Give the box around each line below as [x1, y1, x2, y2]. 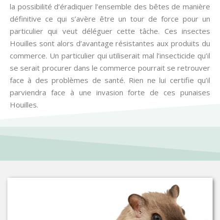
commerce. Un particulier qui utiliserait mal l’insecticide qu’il [10, 51, 210, 61]
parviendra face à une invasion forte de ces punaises [10, 87, 210, 98]
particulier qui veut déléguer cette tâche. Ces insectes [10, 26, 210, 36]
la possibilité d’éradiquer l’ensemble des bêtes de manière [10, 1, 210, 12]
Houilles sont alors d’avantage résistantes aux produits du [10, 38, 210, 49]
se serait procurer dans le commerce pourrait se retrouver [10, 63, 210, 73]
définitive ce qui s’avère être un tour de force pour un [10, 14, 210, 24]
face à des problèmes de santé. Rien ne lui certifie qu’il [10, 75, 210, 85]
